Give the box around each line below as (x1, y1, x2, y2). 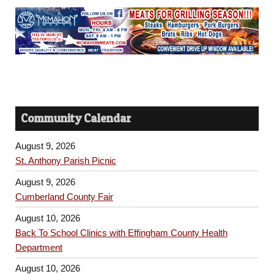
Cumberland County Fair (15, 191, 113, 202)
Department (15, 242, 62, 253)
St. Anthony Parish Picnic (15, 155, 116, 166)
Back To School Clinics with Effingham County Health (15, 227, 228, 238)
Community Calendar (21, 111, 131, 126)
